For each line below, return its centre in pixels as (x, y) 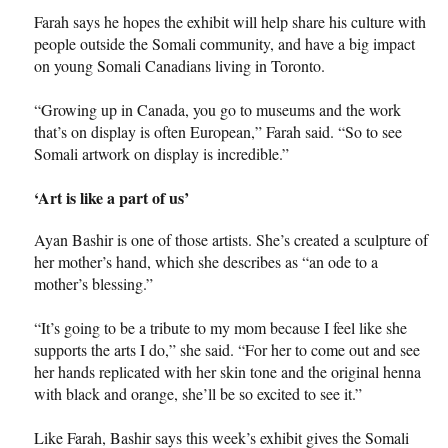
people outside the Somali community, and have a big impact (224, 43)
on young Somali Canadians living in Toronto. (179, 65)
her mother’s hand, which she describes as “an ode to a (206, 261)
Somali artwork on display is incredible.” (161, 153)
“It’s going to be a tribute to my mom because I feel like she (220, 327)
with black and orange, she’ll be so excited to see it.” (198, 393)
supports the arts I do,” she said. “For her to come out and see (227, 349)
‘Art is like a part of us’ (111, 197)
